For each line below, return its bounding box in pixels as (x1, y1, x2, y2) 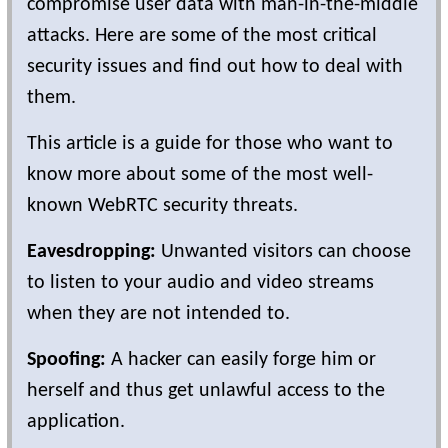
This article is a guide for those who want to (27, 133, 393, 154)
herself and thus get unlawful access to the (27, 380, 385, 401)
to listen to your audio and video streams (27, 272, 374, 293)
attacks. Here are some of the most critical (27, 25, 377, 46)
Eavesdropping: (27, 241, 156, 262)
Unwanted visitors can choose (156, 241, 411, 262)
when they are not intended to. (27, 303, 290, 324)
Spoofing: (27, 349, 106, 370)
